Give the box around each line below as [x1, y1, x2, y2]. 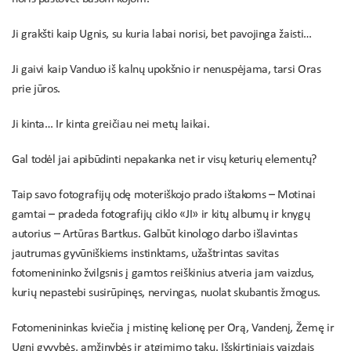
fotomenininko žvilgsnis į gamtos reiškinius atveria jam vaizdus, [12, 267, 314, 280]
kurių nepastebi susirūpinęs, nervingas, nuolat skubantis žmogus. [12, 287, 320, 299]
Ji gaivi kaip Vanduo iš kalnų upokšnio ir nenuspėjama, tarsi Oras [12, 63, 321, 76]
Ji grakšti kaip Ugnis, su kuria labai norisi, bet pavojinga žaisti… [12, 28, 312, 41]
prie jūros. [12, 83, 61, 96]
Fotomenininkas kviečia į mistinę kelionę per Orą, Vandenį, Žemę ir [12, 322, 335, 335]
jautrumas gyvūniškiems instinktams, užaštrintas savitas [12, 248, 279, 260]
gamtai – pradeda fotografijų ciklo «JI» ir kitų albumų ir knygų [12, 208, 310, 221]
